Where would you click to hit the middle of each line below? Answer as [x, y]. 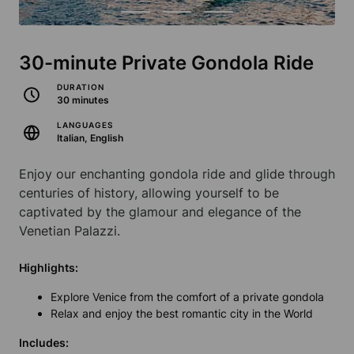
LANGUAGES [85, 125]
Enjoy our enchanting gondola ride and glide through [177, 174]
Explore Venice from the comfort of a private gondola [187, 297]
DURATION [81, 87]
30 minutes [83, 100]
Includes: [44, 343]
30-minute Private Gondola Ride [166, 63]
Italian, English [90, 138]
